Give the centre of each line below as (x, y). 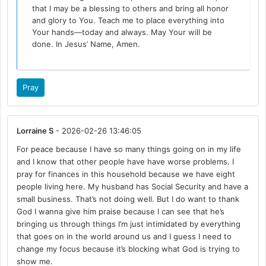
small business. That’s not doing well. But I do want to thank (128, 199)
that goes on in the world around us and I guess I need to (124, 236)
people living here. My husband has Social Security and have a (133, 186)
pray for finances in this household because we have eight (126, 174)
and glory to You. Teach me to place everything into (129, 20)
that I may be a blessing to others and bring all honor (131, 8)
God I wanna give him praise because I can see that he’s (121, 211)
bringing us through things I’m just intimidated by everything (129, 224)
